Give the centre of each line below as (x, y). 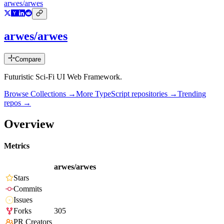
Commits (28, 189)
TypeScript (112, 94)
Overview (29, 124)
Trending (192, 94)
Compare (28, 59)
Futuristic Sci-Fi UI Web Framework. (63, 77)
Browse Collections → (40, 94)
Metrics (17, 146)
